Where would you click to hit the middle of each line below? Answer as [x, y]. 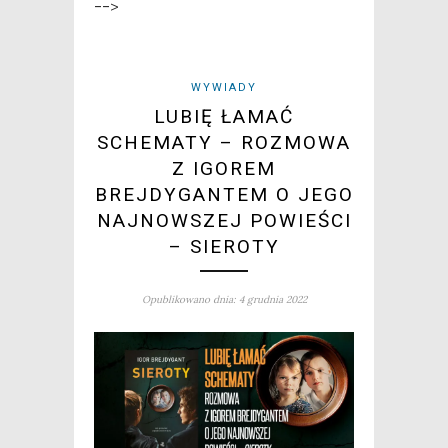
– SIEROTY [224, 246]
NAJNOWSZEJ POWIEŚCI [224, 220]
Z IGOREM [224, 168]
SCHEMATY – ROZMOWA [224, 142]
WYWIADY [224, 87]
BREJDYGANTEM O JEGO [224, 194]
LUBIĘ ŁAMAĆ [224, 116]
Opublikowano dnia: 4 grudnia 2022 [224, 299]
